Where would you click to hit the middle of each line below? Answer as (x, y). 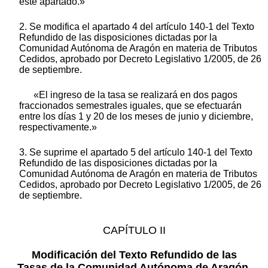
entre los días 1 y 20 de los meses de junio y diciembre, (136, 116)
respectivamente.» (58, 127)
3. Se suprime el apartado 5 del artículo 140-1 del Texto (136, 152)
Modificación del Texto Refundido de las (134, 255)
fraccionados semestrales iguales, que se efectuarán (130, 105)
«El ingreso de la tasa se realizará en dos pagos (135, 95)
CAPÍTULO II (134, 230)
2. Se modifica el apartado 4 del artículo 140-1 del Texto (137, 26)
